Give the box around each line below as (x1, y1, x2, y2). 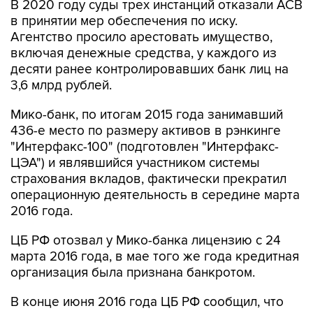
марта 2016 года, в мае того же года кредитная (10, 249, 299, 265)
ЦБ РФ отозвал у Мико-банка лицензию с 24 (10, 233, 281, 249)
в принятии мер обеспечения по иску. (10, 13, 238, 29)
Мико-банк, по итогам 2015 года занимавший (10, 107, 283, 123)
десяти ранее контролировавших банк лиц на (10, 61, 289, 78)
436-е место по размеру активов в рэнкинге (10, 123, 281, 139)
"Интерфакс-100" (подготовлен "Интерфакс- (10, 139, 279, 155)
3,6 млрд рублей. (10, 78, 112, 94)
